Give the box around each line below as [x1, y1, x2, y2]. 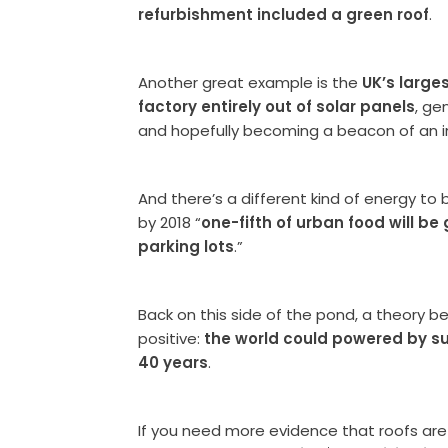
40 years [138, 351, 209, 373]
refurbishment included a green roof [138, 3, 430, 25]
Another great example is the [138, 71, 363, 93]
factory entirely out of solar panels [138, 95, 416, 117]
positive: [138, 327, 205, 349]
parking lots [138, 235, 235, 257]
